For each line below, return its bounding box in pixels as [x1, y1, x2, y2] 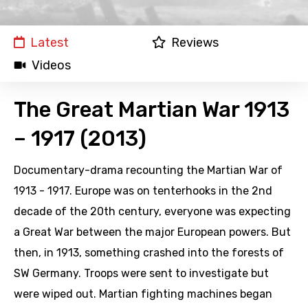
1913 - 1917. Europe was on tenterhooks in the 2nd [14, 184, 272, 198]
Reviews [170, 35, 219, 51]
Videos [32, 58, 71, 74]
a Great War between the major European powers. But [14, 225, 291, 239]
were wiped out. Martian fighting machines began [14, 287, 272, 301]
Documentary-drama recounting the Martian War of [14, 164, 283, 177]
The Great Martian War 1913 [14, 97, 289, 123]
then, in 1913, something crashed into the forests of [14, 246, 284, 260]
